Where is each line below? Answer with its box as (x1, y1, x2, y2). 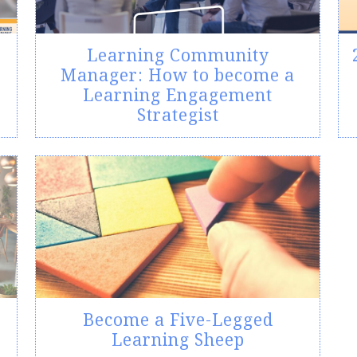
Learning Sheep (111, 328, 245, 351)
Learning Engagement (83, 84, 273, 107)
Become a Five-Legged (82, 308, 273, 331)
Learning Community (86, 44, 269, 67)
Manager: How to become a (61, 64, 295, 87)
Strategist (136, 104, 219, 127)
